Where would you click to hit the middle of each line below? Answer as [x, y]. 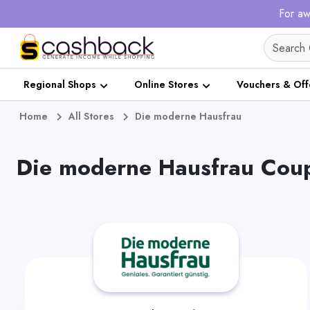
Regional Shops [60, 84]
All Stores [91, 116]
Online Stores [166, 84]
